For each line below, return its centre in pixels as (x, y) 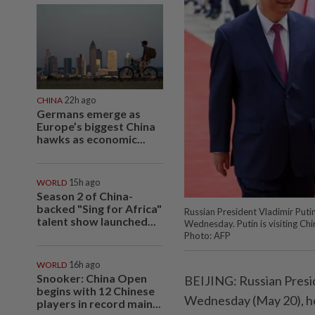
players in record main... (99, 303)
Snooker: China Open (92, 278)
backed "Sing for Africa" (99, 208)
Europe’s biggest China (96, 126)
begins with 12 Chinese (96, 290)
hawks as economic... (91, 139)
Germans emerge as (89, 113)
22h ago (80, 100)
